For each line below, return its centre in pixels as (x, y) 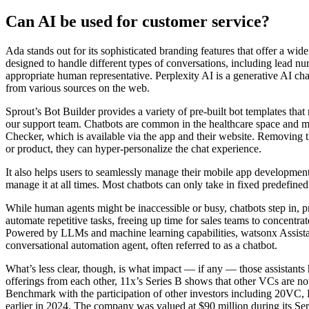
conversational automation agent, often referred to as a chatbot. (141, 245)
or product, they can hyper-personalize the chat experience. (133, 148)
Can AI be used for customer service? (138, 22)
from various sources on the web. (78, 88)
